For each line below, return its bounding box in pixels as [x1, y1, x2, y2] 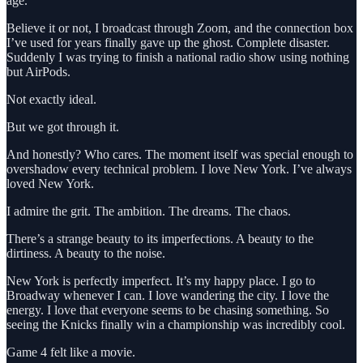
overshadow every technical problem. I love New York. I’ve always [6, 161, 352, 176]
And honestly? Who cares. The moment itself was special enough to [6, 147, 353, 161]
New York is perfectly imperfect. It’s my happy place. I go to [6, 273, 315, 288]
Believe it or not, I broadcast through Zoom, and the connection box [6, 20, 353, 35]
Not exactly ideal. [6, 92, 96, 106]
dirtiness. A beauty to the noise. [6, 246, 165, 260]
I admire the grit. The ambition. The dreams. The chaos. [6, 203, 291, 218]
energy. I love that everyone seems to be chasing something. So [6, 302, 329, 317]
